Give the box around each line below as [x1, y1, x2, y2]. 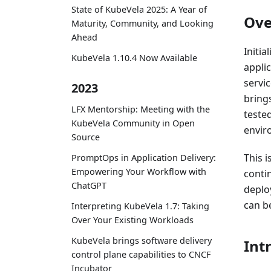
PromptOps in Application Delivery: [71, 151, 216, 163]
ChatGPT [71, 179, 106, 191]
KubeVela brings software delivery [71, 235, 212, 247]
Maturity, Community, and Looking [71, 17, 214, 29]
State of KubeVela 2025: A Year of [71, 3, 207, 15]
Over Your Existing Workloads [71, 214, 194, 226]
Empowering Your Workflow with [71, 165, 206, 177]
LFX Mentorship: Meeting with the [71, 103, 210, 115]
